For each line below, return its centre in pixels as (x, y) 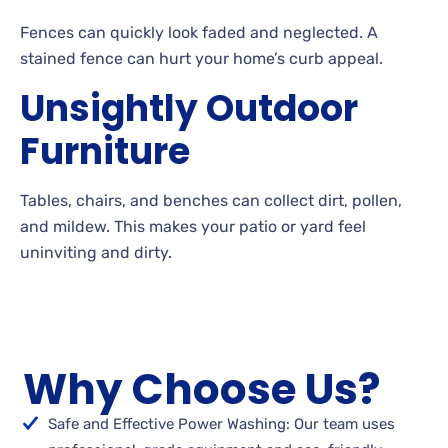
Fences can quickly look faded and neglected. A (199, 32)
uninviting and (77, 252)
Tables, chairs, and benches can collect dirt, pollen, (211, 200)
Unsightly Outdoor (189, 108)
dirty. (153, 252)
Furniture (105, 151)
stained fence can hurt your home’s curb (174, 58)
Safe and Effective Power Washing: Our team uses (222, 424)
